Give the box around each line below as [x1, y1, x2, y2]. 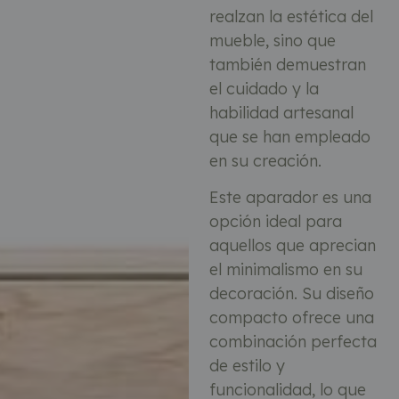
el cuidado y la [208, 77, 319, 99]
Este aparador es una [208, 187, 371, 208]
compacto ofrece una [208, 307, 374, 329]
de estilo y [208, 355, 285, 377]
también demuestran [208, 53, 366, 75]
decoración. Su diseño [208, 283, 374, 305]
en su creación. [208, 150, 322, 171]
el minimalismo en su [208, 259, 362, 281]
